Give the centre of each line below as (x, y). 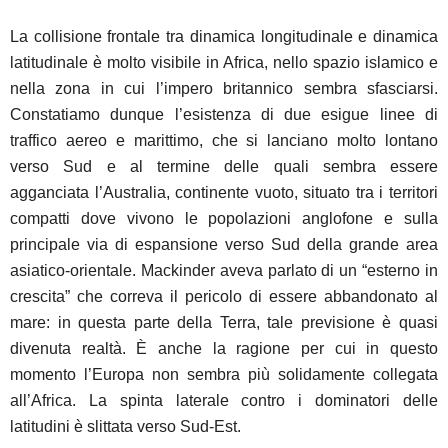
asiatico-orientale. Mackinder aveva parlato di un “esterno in (224, 270)
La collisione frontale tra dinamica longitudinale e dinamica (224, 36)
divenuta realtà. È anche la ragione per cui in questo (224, 348)
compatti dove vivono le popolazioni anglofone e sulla (224, 218)
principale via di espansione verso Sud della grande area (224, 244)
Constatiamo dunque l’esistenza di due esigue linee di (224, 114)
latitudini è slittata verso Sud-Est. (125, 426)
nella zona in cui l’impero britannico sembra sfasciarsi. (224, 88)
